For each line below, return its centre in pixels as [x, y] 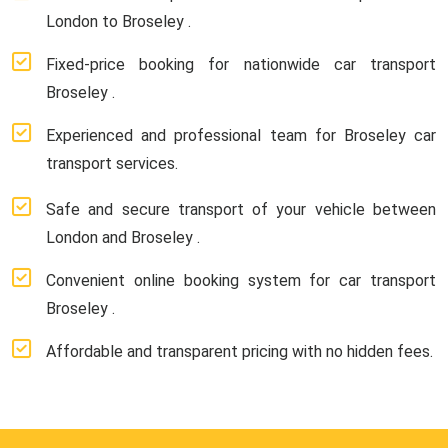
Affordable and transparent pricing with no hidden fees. [239, 351]
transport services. [112, 163]
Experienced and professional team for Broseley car [241, 135]
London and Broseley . [123, 237]
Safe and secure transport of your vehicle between [241, 209]
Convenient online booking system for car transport [241, 280]
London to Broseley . [118, 21]
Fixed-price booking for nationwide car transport [241, 64]
